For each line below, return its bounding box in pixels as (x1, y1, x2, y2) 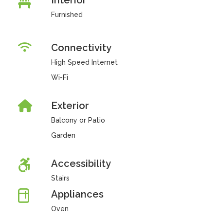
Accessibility (51, 158, 111, 169)
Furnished (51, 11, 83, 18)
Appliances (51, 188, 104, 200)
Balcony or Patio (51, 116, 105, 124)
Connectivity (51, 42, 111, 54)
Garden (51, 131, 75, 139)
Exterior (51, 100, 89, 111)
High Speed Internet (51, 58, 118, 66)
